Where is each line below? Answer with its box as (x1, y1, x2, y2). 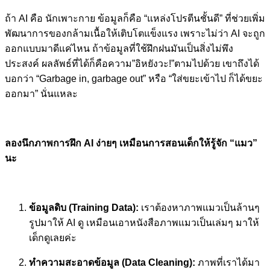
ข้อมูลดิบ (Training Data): (29, 202, 139, 213)
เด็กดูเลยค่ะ (29, 232, 77, 243)
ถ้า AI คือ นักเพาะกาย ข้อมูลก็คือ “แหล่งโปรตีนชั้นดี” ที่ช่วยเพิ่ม (5, 13, 265, 24)
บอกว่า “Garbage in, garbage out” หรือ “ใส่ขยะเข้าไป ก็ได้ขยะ (5, 73, 263, 84)
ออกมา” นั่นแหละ (5, 88, 78, 99)
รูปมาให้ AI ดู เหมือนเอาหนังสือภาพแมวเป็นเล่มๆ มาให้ (29, 217, 259, 228)
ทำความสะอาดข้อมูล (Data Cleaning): (29, 257, 195, 268)
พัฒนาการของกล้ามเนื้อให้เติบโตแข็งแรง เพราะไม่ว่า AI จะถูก (5, 28, 265, 39)
